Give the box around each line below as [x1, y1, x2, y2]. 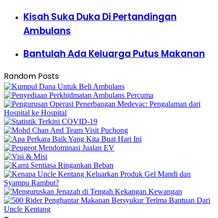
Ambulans [23, 24, 71, 37]
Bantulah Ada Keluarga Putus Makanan [23, 47, 205, 61]
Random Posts [4, 71, 59, 82]
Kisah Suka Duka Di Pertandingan [23, 10, 177, 23]
